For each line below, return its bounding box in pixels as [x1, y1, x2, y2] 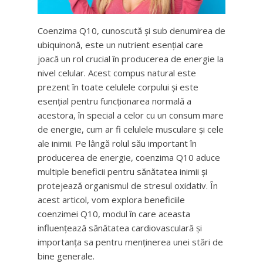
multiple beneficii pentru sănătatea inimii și [38, 166, 207, 177]
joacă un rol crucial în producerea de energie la [38, 53, 224, 65]
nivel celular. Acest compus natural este [38, 67, 196, 79]
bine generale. [38, 250, 95, 262]
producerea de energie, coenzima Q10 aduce [38, 151, 220, 163]
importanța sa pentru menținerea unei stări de [38, 236, 223, 248]
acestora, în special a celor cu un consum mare [38, 109, 224, 121]
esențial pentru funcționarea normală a [38, 95, 191, 107]
